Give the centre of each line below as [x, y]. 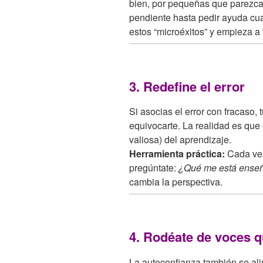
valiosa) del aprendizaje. [180, 140]
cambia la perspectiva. [176, 182]
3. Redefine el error [187, 86]
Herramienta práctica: [177, 154]
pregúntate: [154, 168]
